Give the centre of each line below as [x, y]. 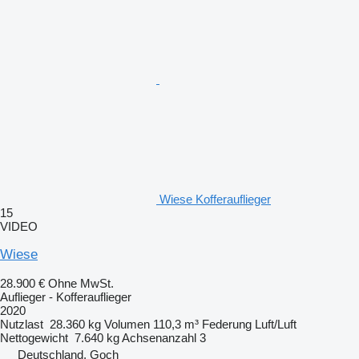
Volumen [127, 324]
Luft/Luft [276, 324]
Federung [227, 324]
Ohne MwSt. [81, 283]
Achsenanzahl [159, 337]
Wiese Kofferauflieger [215, 199]
